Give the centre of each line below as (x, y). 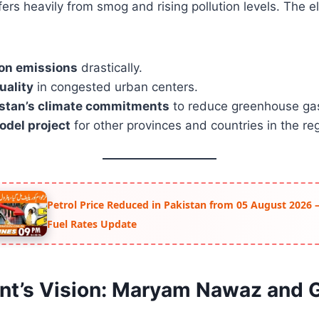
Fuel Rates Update (91, 224)
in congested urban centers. (116, 87)
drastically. (110, 67)
